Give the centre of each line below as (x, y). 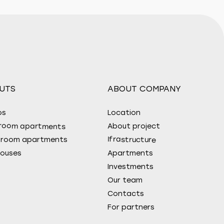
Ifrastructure (132, 140)
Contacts (126, 194)
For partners (131, 207)
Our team (125, 180)
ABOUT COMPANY (144, 89)
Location (124, 113)
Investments (130, 167)
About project (134, 126)
